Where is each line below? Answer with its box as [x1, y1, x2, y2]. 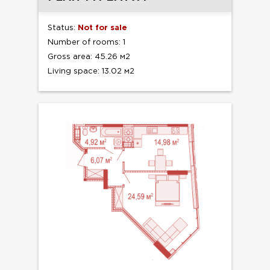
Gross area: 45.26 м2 [48, 54, 130, 61]
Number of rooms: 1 [48, 39, 125, 46]
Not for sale [78, 25, 127, 32]
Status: [48, 25, 78, 32]
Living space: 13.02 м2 [48, 68, 134, 75]
